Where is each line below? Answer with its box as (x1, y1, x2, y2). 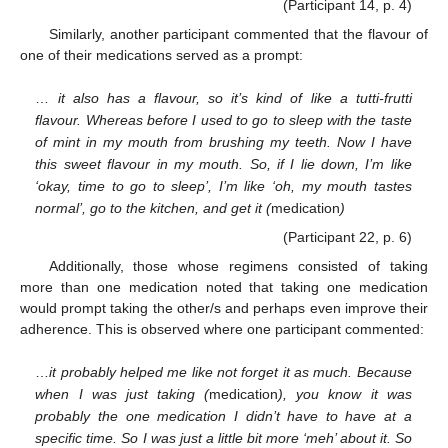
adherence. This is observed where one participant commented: (20, 320, 424, 337)
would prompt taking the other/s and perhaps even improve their (20, 299, 428, 316)
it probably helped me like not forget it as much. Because (49, 364, 412, 381)
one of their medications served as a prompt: (20, 46, 303, 63)
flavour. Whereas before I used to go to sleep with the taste (35, 112, 412, 129)
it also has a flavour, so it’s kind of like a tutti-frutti (57, 90, 412, 107)
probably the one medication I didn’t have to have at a (35, 408, 412, 425)
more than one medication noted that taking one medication (20, 278, 428, 295)
